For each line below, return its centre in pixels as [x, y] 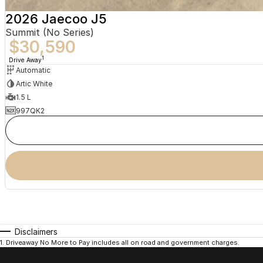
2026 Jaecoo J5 [56, 19]
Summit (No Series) [49, 33]
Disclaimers [36, 232]
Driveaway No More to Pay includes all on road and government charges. [123, 243]
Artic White [34, 83]
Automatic [33, 70]
